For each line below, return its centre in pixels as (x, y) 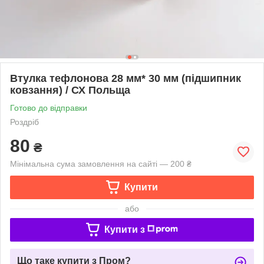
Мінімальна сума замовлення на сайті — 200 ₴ (101, 164)
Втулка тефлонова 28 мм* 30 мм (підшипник (126, 78)
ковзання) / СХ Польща (70, 90)
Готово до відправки (49, 108)
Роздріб (24, 122)
